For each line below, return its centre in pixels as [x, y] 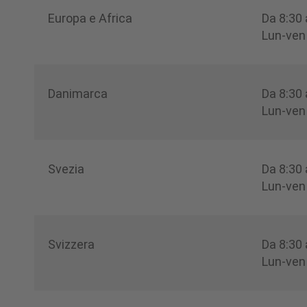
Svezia [66, 169]
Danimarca [78, 93]
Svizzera [71, 244]
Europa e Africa [91, 18]
